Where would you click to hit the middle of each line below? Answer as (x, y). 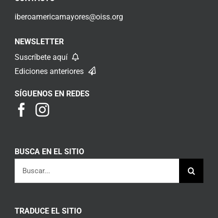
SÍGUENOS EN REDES (52, 93)
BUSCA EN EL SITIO (49, 151)
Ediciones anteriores (50, 71)
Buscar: (27, 164)
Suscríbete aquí (42, 57)
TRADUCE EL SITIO (48, 211)
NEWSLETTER (39, 41)
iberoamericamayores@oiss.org (69, 17)
